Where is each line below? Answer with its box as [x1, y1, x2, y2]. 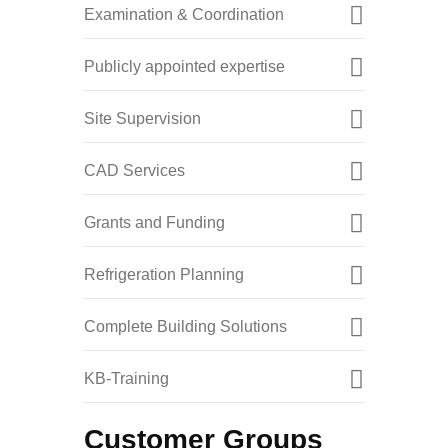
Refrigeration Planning [84, 266, 244, 284]
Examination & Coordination [84, 6, 284, 24]
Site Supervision [84, 110, 201, 128]
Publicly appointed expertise [84, 58, 285, 76]
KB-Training [84, 370, 169, 388]
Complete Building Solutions [84, 318, 287, 336]
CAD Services [84, 162, 185, 180]
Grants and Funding [84, 214, 225, 232]
